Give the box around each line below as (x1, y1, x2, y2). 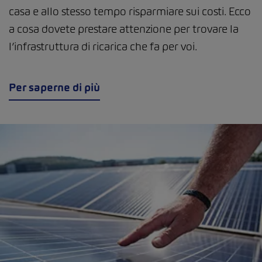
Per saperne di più (9, 80, 100, 94)
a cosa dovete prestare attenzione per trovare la (9, 22, 239, 36)
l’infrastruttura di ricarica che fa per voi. (9, 39, 197, 53)
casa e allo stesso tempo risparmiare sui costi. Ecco (9, 4, 251, 18)
